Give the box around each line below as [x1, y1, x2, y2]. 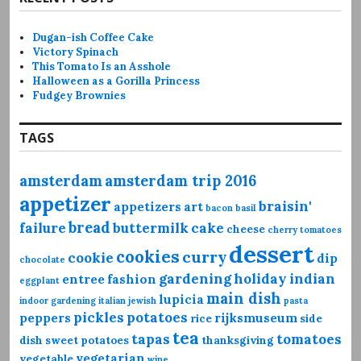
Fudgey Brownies [32, 88, 127, 102]
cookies [116, 245, 180, 268]
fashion [107, 271, 156, 287]
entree [62, 271, 105, 287]
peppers [19, 309, 71, 326]
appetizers [114, 198, 181, 214]
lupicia [159, 291, 204, 307]
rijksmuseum [214, 309, 297, 326]
